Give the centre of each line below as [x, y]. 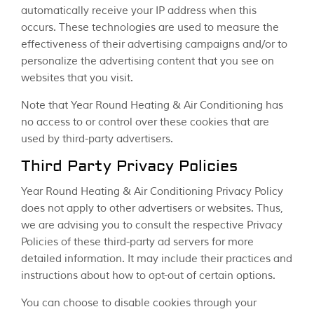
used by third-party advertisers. [97, 139]
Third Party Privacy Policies [129, 168]
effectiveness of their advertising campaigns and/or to [154, 45]
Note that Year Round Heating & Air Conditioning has [152, 106]
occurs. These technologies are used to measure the [150, 28]
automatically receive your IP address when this [139, 11]
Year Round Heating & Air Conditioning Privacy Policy [152, 192]
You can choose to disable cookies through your [139, 303]
